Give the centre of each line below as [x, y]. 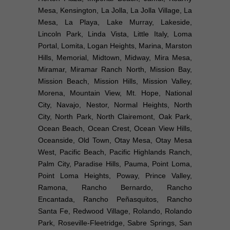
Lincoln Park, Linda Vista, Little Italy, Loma [115, 34]
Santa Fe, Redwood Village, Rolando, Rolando [115, 211]
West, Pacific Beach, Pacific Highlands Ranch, [115, 152]
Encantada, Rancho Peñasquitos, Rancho [115, 199]
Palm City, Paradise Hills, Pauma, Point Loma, [115, 164]
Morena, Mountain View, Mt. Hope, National [115, 93]
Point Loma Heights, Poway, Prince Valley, [115, 176]
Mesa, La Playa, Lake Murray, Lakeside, [115, 22]
